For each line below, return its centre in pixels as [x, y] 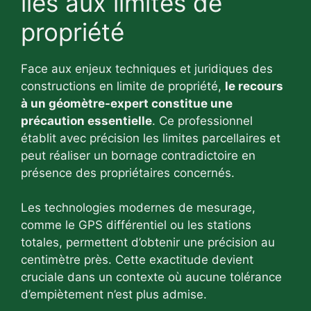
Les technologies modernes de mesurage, [138, 208]
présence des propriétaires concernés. [128, 173]
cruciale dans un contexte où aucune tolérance [151, 277]
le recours [254, 86]
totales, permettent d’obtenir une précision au [148, 243]
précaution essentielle [86, 120]
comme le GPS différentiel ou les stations [136, 225]
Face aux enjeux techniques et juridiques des [147, 68]
